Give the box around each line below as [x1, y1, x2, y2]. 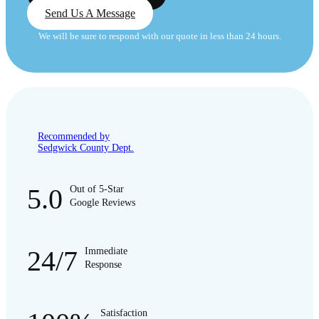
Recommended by [38, 131, 110, 142]
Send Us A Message [45, 7, 135, 20]
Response [85, 259, 122, 271]
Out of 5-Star [70, 184, 124, 195]
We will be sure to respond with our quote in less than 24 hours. [38, 31, 281, 42]
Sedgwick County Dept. [38, 142, 134, 154]
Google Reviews [70, 197, 135, 209]
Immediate [85, 246, 127, 257]
